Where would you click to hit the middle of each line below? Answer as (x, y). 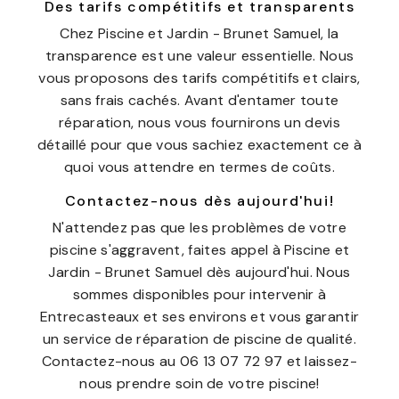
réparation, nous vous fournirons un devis (199, 122)
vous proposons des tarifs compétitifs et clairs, (199, 78)
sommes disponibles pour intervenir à (199, 294)
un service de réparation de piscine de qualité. (199, 339)
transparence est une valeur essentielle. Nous (199, 56)
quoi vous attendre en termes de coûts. (199, 167)
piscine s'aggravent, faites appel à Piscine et (199, 250)
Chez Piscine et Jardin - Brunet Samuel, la (199, 33)
